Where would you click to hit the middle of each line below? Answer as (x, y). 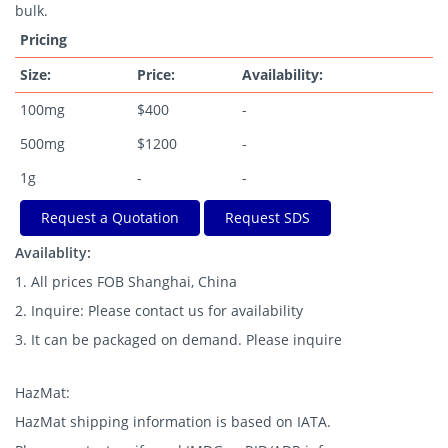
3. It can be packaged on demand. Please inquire (178, 339)
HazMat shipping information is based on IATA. (173, 421)
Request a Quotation (110, 217)
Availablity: (53, 252)
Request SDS (267, 217)
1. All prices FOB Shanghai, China (126, 281)
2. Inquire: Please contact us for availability (159, 310)
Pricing (43, 39)
